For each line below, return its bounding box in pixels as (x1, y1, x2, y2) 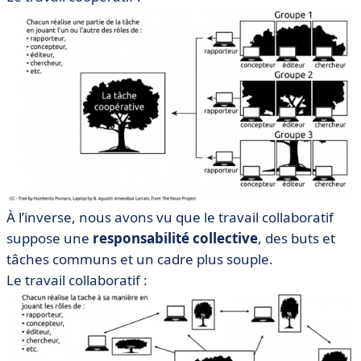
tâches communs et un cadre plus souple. (6, 249, 273, 268)
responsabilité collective (93, 228, 258, 247)
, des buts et (258, 228, 335, 247)
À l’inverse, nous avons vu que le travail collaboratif (6, 207, 334, 226)
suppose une (6, 228, 93, 247)
